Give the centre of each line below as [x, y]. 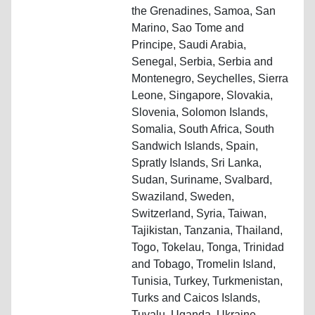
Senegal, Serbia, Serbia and [202, 61]
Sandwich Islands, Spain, [195, 146]
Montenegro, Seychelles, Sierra [210, 78]
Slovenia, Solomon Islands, [200, 112]
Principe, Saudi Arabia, [189, 44]
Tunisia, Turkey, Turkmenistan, [207, 281]
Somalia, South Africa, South [203, 129]
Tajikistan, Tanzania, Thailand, [207, 230]
